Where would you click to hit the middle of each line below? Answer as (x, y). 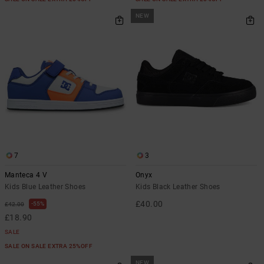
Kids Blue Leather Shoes (45, 187)
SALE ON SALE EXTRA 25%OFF (49, 246)
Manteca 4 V (26, 175)
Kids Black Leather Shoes (178, 187)
